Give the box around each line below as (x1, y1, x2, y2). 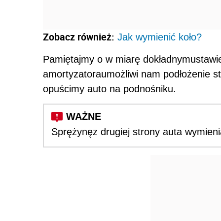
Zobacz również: (43, 30, 114, 43)
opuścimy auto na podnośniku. (43, 83, 176, 94)
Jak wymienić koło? (117, 31, 202, 42)
